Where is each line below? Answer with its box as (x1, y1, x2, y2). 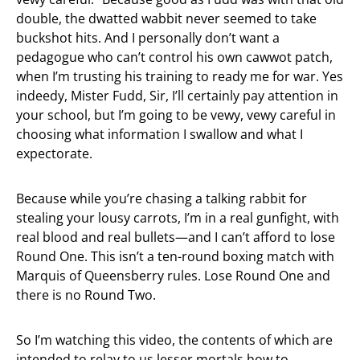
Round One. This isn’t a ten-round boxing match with (16, 247, 334, 265)
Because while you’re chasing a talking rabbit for (16, 190, 307, 207)
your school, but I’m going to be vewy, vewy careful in (16, 106, 336, 124)
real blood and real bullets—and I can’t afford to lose (16, 228, 335, 246)
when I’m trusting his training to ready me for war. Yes (16, 67, 343, 85)
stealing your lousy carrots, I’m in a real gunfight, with (16, 209, 339, 227)
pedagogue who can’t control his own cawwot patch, (16, 48, 333, 66)
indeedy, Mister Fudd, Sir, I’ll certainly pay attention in (16, 87, 338, 104)
